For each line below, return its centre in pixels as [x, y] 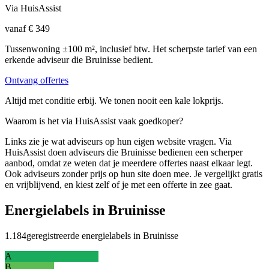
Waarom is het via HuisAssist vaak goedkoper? [94, 121]
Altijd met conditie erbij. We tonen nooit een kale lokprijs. [114, 101]
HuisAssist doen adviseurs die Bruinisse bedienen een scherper [124, 153]
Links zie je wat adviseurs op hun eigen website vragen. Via [118, 142]
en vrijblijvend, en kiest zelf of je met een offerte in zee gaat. [119, 185]
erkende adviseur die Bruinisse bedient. [79, 60]
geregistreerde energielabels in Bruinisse [102, 235]
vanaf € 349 [27, 29]
